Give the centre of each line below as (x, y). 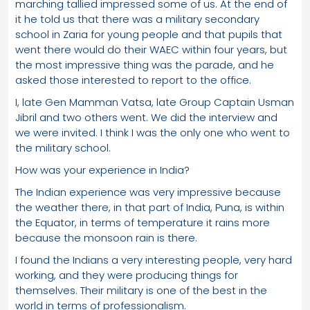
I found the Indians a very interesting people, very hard (154, 259)
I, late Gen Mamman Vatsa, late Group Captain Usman (155, 102)
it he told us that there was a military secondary (137, 19)
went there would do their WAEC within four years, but (151, 49)
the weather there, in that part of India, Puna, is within (150, 207)
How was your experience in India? (102, 170)
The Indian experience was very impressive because (148, 192)
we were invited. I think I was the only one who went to (153, 132)
